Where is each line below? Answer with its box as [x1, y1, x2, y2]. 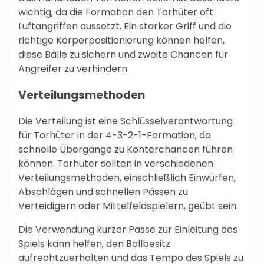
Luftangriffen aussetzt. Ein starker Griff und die [18, 19, 232, 33]
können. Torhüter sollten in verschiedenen [18, 157, 213, 171]
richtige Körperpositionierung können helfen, [18, 33, 225, 47]
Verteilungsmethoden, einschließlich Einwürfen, [18, 171, 236, 185]
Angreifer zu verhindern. [18, 61, 129, 75]
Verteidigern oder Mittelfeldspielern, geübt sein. [18, 199, 238, 213]
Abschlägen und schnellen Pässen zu [18, 185, 188, 199]
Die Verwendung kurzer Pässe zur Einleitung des [18, 223, 237, 237]
